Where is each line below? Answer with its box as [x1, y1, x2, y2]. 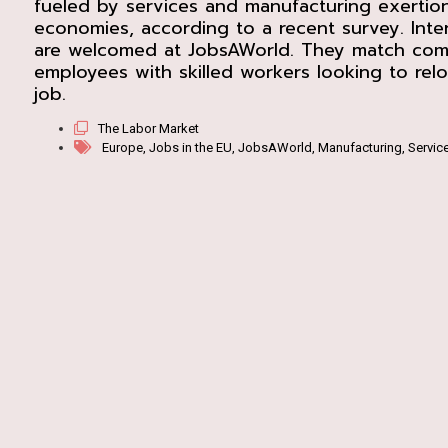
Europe [101, 140, 143, 156]
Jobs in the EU [148, 140, 232, 156]
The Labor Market [97, 121, 199, 137]
